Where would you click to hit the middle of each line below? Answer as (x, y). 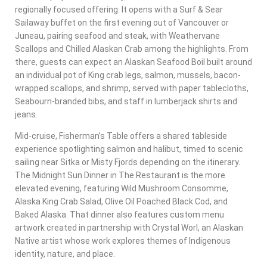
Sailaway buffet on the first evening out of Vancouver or (122, 22)
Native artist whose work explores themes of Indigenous (123, 240)
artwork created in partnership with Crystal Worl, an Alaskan (129, 227)
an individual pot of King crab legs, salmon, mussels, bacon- (128, 75)
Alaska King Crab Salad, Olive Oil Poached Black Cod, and (121, 201)
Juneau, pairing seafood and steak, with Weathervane (117, 35)
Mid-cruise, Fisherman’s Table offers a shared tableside (121, 136)
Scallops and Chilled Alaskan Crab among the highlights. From (132, 49)
